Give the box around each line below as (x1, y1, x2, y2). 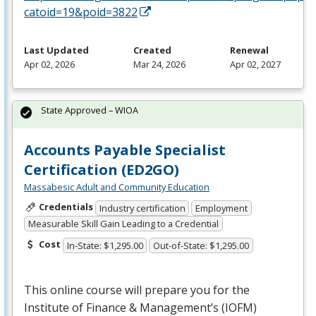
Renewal (230, 44, 269, 57)
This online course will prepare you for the (24, 281, 250, 298)
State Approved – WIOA (41, 104, 138, 117)
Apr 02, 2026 (24, 58, 75, 71)
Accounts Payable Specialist (24, 140, 226, 160)
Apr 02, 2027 (230, 58, 281, 71)
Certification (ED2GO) (24, 160, 179, 180)
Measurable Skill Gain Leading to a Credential (28, 217, 219, 231)
